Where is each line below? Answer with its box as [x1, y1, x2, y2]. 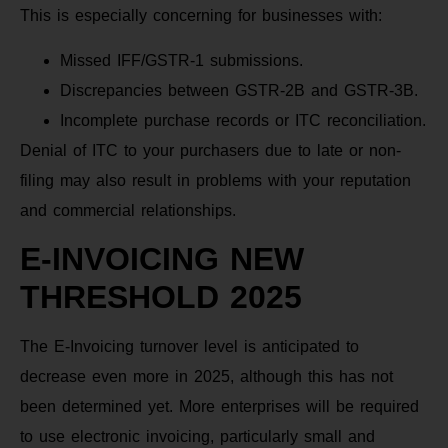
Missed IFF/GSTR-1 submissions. [60, 51, 303, 69]
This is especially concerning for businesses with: [20, 7, 382, 25]
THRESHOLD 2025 [20, 279, 302, 316]
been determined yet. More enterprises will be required [20, 398, 419, 416]
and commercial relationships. [20, 201, 236, 219]
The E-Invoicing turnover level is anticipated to [20, 338, 359, 356]
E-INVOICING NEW [20, 241, 304, 278]
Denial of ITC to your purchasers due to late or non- [20, 141, 401, 159]
